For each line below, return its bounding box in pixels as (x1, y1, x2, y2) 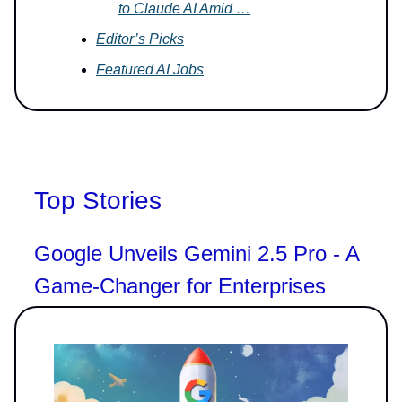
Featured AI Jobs (96, 61, 204, 77)
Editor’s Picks (96, 31, 184, 47)
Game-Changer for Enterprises (34, 273, 326, 298)
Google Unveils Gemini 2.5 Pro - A (34, 240, 359, 266)
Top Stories (34, 186, 162, 214)
